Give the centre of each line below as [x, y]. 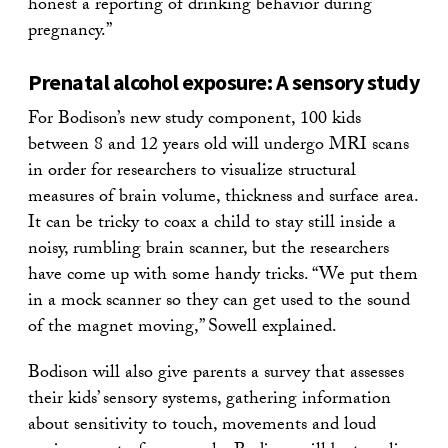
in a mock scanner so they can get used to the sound [219, 302]
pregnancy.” [70, 32]
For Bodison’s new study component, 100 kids [194, 120]
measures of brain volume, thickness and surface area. [223, 198]
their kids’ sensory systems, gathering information [209, 400]
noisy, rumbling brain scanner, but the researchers [208, 250]
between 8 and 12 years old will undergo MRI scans [218, 146]
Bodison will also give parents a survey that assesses [216, 374]
